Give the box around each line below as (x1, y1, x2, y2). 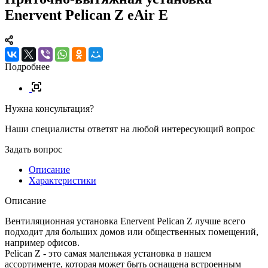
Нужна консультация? (5, 103, 94, 114)
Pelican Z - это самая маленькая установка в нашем (5, 248, 211, 258)
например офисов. (5, 237, 80, 248)
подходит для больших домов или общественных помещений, (5, 226, 258, 237)
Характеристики (29, 175, 96, 185)
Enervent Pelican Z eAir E (5, 7, 168, 23)
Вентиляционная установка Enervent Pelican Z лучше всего (5, 215, 245, 226)
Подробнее (5, 61, 50, 72)
